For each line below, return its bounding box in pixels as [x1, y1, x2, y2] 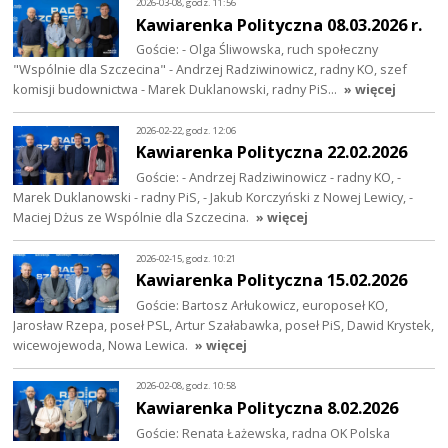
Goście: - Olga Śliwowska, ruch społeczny [136, 40, 379, 59]
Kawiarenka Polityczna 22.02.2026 [136, 140, 408, 164]
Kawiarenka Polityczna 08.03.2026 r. [136, 12, 423, 36]
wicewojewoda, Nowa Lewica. [13, 336, 192, 355]
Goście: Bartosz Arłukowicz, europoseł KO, [136, 296, 389, 315]
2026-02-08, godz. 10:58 [136, 379, 237, 393]
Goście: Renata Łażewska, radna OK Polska [136, 423, 391, 442]
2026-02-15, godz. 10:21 [136, 251, 237, 265]
